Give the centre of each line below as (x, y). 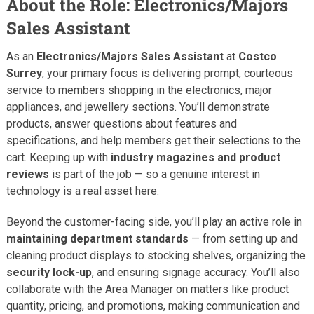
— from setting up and (243, 238)
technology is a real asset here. (82, 191)
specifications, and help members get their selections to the (153, 140)
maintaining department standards (97, 238)
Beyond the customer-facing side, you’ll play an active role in (154, 221)
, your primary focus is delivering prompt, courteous (167, 73)
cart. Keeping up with (58, 157)
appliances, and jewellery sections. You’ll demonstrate (138, 107)
